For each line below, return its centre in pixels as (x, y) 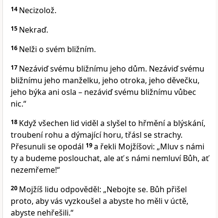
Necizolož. (38, 10)
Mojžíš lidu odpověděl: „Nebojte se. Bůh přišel (103, 190)
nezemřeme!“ (35, 170)
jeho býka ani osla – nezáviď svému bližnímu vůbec (103, 92)
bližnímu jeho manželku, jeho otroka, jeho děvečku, (105, 81)
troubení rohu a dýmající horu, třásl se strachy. (97, 135)
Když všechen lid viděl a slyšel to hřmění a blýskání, (112, 123)
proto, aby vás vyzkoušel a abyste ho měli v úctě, (100, 201)
